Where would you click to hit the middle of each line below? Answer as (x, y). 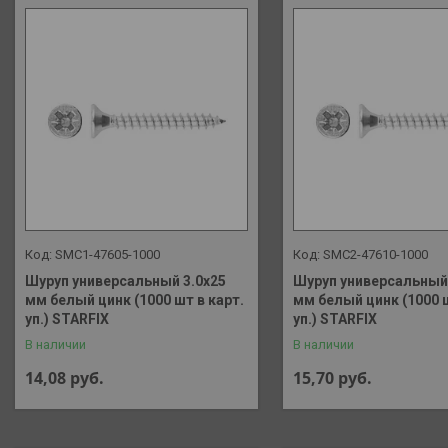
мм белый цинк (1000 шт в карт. (134, 299)
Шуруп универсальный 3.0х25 (125, 280)
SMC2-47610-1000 (375, 254)
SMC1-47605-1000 (107, 254)
